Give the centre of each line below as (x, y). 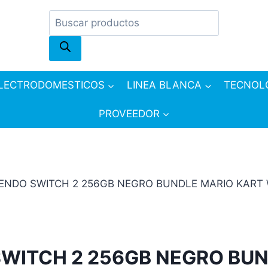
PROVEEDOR (129, 113)
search (65, 33)
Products (70, 17)
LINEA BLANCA (164, 85)
